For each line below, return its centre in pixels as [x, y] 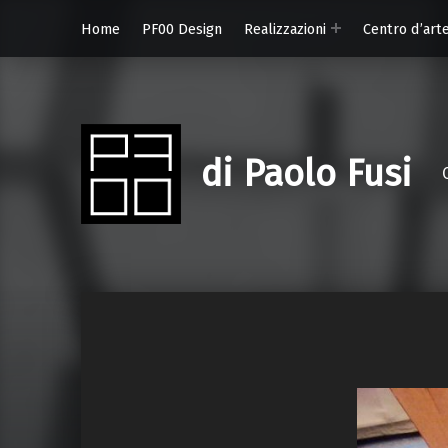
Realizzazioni [284, 28]
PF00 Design [181, 28]
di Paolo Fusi [306, 174]
